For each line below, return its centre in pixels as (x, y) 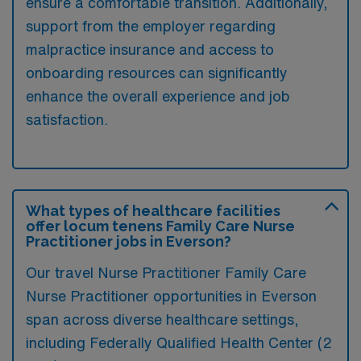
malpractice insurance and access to (150, 49)
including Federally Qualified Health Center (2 (179, 342)
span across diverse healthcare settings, (162, 319)
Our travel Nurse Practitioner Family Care (166, 272)
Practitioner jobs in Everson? (129, 241)
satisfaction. (67, 119)
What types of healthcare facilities (153, 210)
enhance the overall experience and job (158, 95)
